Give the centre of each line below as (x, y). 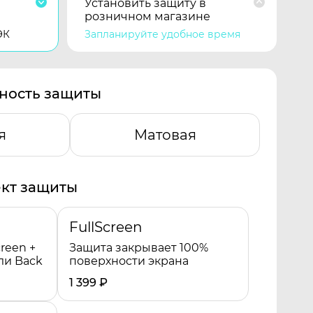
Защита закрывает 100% (139, 248)
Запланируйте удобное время (162, 34)
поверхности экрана (129, 261)
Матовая (165, 135)
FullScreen (106, 227)
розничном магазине (147, 16)
